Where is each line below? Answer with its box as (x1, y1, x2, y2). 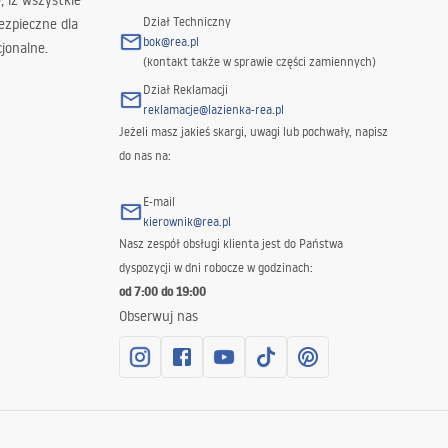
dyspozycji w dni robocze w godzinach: (118, 260, 313, 275)
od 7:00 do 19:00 (118, 283, 206, 300)
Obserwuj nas (118, 307, 198, 325)
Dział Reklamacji (142, 82, 228, 97)
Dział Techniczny (142, 14, 231, 29)
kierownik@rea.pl (142, 214, 231, 229)
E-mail (142, 194, 175, 209)
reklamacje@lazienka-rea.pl (142, 102, 284, 117)
